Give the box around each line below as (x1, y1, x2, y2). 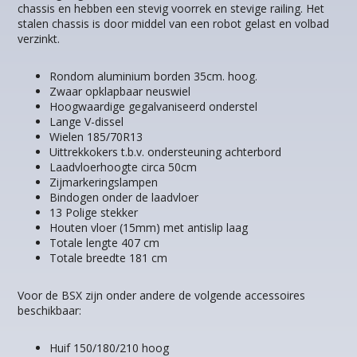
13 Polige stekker (49, 205, 139, 221)
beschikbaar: (18, 303, 82, 319)
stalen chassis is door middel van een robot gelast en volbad (18, 16, 330, 32)
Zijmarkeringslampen (49, 175, 159, 190)
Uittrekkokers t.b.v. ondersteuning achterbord (49, 144, 282, 160)
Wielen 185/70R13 (49, 129, 143, 145)
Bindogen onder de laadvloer (49, 190, 199, 206)
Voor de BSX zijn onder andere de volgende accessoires (18, 288, 306, 304)
